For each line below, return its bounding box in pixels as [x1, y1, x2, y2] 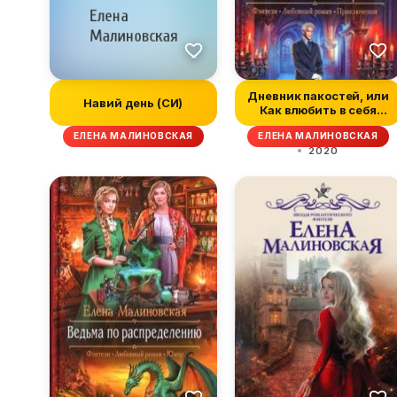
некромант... [280, 116, 356, 131]
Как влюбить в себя [260, 102, 377, 117]
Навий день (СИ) [83, 95, 183, 110]
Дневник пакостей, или [247, 88, 389, 103]
